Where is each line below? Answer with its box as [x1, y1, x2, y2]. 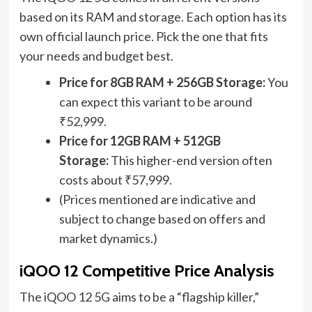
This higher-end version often [108, 153, 272, 169]
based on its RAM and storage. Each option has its [19, 9, 287, 25]
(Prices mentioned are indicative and [58, 192, 256, 208]
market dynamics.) [58, 231, 157, 247]
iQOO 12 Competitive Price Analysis [19, 260, 274, 281]
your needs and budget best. [19, 48, 173, 64]
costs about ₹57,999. [58, 172, 172, 188]
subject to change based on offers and [58, 211, 265, 227]
